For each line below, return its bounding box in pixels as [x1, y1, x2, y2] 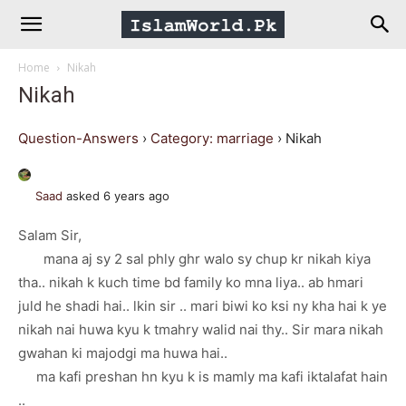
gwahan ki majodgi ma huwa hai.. [18, 344, 231, 362]
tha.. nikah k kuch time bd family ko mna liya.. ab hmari [18, 274, 363, 291]
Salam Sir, [18, 227, 85, 244]
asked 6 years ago [63, 188, 169, 203]
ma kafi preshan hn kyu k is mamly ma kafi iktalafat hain [18, 368, 388, 385]
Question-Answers [18, 130, 139, 147]
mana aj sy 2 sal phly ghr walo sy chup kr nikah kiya [18, 250, 371, 267]
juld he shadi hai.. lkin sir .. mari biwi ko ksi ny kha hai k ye [18, 297, 387, 314]
